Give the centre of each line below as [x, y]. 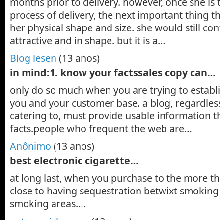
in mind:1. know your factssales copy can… [113, 73]
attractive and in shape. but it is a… [88, 41]
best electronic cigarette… [74, 160]
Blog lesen [33, 58]
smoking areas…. [48, 203]
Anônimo [30, 146]
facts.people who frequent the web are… [101, 128]
